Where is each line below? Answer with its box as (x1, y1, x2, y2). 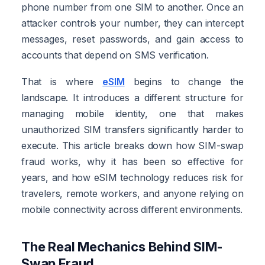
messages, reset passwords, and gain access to (21, 33, 244, 45)
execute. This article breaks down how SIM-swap (21, 139, 244, 151)
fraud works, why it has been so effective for (21, 155, 244, 167)
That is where (21, 75, 103, 88)
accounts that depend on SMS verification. (21, 49, 209, 61)
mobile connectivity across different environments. (21, 203, 243, 215)
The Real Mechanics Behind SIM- (21, 238, 223, 254)
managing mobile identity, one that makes (21, 107, 244, 119)
